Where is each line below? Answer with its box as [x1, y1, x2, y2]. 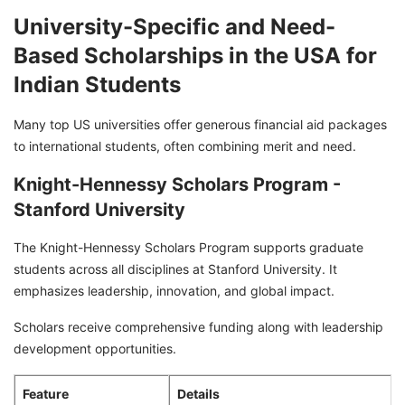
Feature [23, 385, 69, 401]
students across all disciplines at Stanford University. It [14, 260, 337, 277]
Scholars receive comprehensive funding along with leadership [14, 318, 383, 334]
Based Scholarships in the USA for [14, 42, 377, 69]
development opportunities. [14, 340, 176, 356]
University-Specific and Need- [14, 13, 335, 40]
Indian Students [14, 71, 181, 98]
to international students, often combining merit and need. [14, 137, 356, 154]
